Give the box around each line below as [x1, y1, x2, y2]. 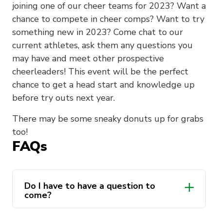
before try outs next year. [12, 91, 115, 104]
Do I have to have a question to [24, 180, 155, 192]
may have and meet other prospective [12, 52, 164, 64]
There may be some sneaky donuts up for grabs [12, 112, 203, 125]
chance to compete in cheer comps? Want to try [12, 13, 204, 25]
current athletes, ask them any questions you [12, 39, 193, 51]
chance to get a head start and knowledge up [12, 78, 195, 91]
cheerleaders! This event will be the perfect [12, 65, 188, 77]
